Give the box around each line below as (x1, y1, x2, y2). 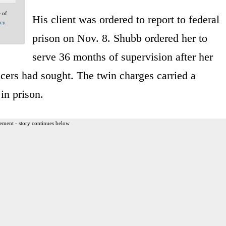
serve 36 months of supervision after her (32, 50, 213, 63)
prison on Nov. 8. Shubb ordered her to (32, 31, 207, 44)
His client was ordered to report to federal (32, 13, 219, 26)
